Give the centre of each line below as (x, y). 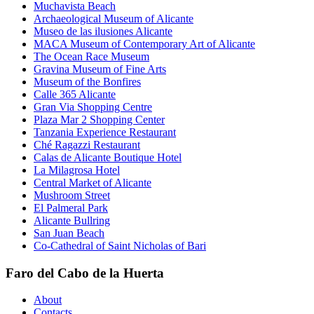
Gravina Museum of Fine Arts (100, 69)
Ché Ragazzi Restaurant (87, 144)
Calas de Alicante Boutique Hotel (108, 157)
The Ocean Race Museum (91, 56)
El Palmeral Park (71, 207)
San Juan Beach (69, 233)
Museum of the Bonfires (87, 81)
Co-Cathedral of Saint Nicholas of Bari (120, 245)
